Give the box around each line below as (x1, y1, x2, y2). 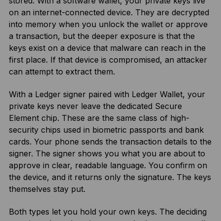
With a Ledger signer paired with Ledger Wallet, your (8, 89, 205, 99)
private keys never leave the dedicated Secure (8, 101, 182, 111)
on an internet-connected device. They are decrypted (8, 7, 209, 17)
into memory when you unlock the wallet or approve (8, 19, 208, 29)
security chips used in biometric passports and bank (8, 125, 204, 135)
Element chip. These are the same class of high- (8, 113, 189, 123)
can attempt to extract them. (8, 67, 115, 76)
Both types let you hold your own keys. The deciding (8, 207, 207, 217)
